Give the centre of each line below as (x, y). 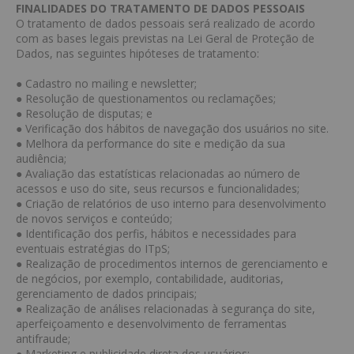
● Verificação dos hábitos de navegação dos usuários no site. (172, 128)
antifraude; (43, 339)
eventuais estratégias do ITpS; (93, 249)
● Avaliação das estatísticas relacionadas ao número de (158, 173)
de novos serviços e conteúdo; (94, 218)
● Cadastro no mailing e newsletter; (106, 83)
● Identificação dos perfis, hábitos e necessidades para (156, 233)
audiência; (41, 158)
